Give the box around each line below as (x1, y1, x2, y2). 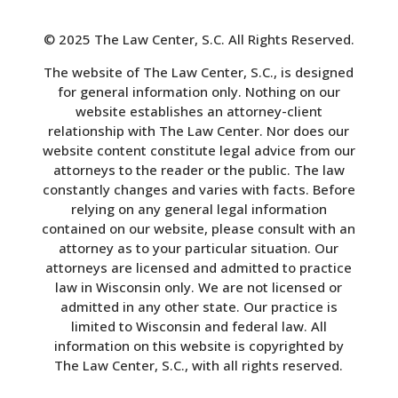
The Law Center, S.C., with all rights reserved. (54, 355, 344, 374)
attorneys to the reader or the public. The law (52, 160, 345, 179)
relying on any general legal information (70, 199, 327, 218)
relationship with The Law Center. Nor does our (48, 121, 350, 139)
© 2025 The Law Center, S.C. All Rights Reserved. (43, 29, 354, 48)
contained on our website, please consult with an (42, 219, 356, 237)
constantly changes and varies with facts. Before (42, 179, 355, 198)
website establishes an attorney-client (75, 101, 322, 120)
